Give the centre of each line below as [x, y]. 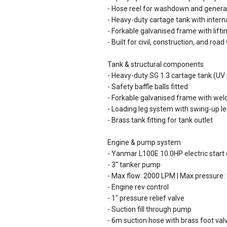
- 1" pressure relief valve [146, 198]
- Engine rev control [138, 187]
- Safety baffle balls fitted [148, 87]
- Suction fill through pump [149, 209]
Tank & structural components [156, 64]
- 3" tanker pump [134, 165]
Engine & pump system [144, 142]
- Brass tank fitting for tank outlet [160, 120]
